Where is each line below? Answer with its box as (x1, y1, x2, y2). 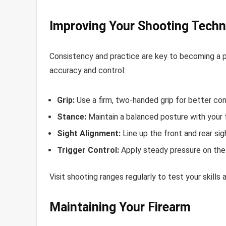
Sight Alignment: (57, 128, 121, 138)
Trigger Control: (57, 145, 119, 155)
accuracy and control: (49, 65, 126, 75)
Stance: (57, 111, 86, 122)
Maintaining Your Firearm (49, 199, 191, 214)
